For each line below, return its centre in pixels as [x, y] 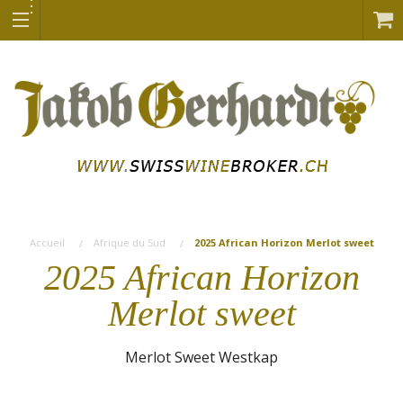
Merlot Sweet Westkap [201, 357]
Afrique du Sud [129, 242]
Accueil [47, 242]
